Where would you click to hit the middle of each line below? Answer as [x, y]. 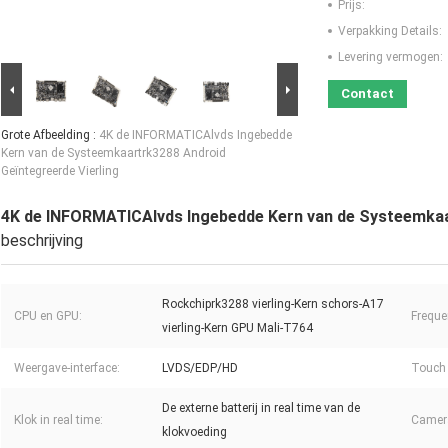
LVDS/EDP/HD [200, 368]
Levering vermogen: [390, 57]
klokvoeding [194, 432]
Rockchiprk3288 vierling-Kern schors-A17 [273, 304]
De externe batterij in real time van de [261, 408]
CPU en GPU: [48, 316]
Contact [367, 94]
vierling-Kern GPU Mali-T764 [237, 328]
